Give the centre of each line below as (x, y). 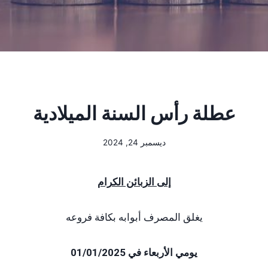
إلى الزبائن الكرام (134, 182)
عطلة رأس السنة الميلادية (134, 113)
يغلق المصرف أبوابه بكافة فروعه (134, 217)
